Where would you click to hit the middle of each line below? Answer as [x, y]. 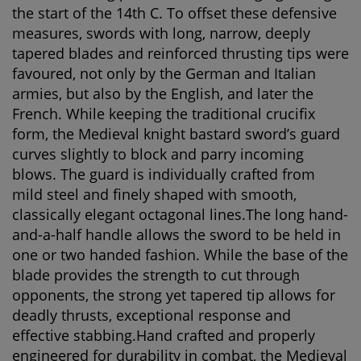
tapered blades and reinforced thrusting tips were [180, 53]
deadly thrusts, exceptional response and [151, 315]
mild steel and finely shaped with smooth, [154, 194]
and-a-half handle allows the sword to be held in [176, 234]
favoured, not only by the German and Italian [164, 73]
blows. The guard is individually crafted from [164, 174]
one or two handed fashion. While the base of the [180, 255]
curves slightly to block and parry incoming [158, 154]
